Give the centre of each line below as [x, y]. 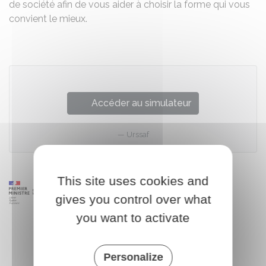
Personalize [133, 257]
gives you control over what [133, 199]
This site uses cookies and [133, 180]
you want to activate [133, 217]
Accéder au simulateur [141, 103]
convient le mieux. [48, 19]
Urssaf [137, 134]
